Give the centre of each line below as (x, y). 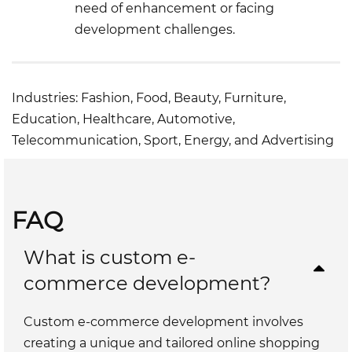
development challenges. (155, 30)
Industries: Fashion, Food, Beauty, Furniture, (149, 98)
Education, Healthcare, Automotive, (123, 119)
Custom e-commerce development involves (163, 322)
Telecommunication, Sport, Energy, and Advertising (173, 141)
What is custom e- (110, 258)
